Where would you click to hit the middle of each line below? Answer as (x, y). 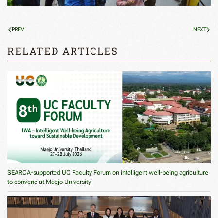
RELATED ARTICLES (63, 51)
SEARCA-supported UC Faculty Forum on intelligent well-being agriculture (108, 172)
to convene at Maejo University (49, 182)
